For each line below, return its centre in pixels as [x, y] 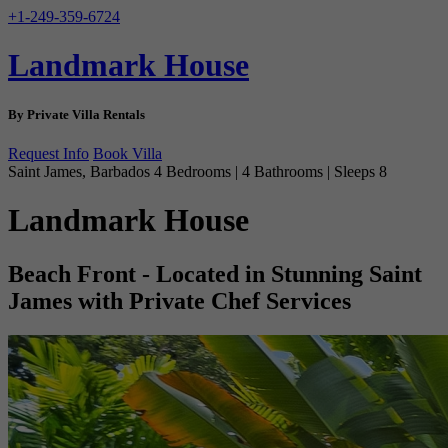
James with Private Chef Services [179, 300]
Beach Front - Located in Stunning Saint [215, 273]
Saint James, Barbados [81, 171]
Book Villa [127, 153]
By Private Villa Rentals [76, 114]
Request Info [48, 153]
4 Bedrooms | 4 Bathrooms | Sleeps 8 [270, 171]
